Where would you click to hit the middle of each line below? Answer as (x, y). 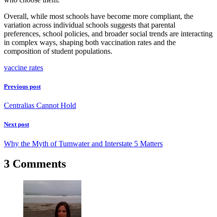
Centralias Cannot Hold (40, 106)
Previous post (22, 86)
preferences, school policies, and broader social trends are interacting (108, 33)
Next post (16, 124)
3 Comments (35, 164)
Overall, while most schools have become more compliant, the (99, 16)
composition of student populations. (58, 51)
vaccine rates (23, 67)
